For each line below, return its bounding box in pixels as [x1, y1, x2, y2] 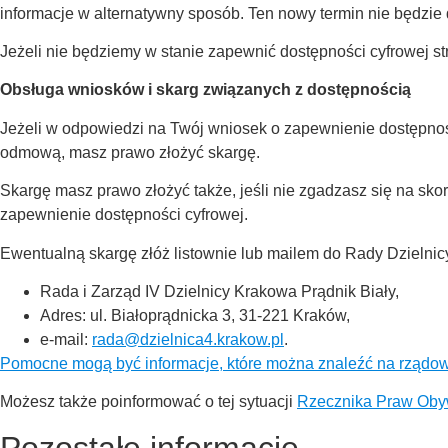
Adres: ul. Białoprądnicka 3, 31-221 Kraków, [40, 307, 350, 325]
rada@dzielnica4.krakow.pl [92, 331, 284, 349]
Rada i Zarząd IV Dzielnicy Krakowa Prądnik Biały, [40, 283, 399, 301]
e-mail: [40, 331, 92, 349]
